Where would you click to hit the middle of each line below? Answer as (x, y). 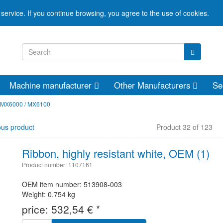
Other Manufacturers (153, 85)
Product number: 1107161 (57, 165)
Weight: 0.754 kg (49, 194)
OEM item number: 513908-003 (72, 184)
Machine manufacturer (52, 85)
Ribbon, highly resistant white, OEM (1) (116, 153)
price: (37, 209)
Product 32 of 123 (184, 127)
